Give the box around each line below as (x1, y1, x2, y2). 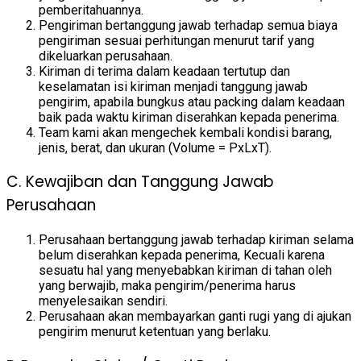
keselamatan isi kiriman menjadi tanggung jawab (39, 78, 308, 94)
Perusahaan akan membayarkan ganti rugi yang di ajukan (39, 309, 351, 325)
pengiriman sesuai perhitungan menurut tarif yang (39, 32, 314, 48)
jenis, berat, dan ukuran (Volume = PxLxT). (39, 139, 272, 156)
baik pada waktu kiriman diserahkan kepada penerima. (39, 109, 339, 125)
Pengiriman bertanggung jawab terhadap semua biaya (39, 17, 338, 33)
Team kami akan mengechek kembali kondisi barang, (39, 124, 332, 140)
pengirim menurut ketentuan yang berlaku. (39, 324, 271, 340)
